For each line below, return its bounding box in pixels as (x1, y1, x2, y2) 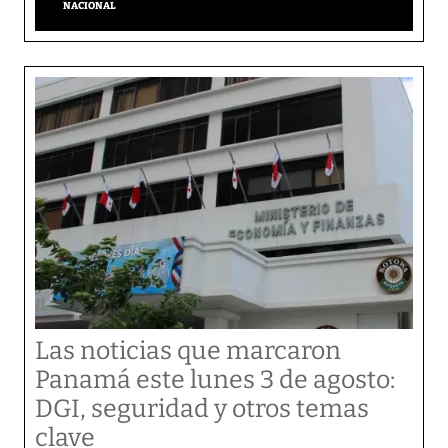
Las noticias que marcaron (35, 336, 341, 366)
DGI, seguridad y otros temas (35, 394, 369, 424)
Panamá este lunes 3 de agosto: (35, 365, 395, 395)
